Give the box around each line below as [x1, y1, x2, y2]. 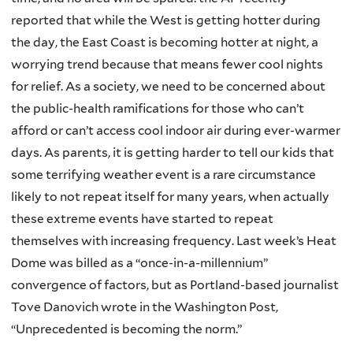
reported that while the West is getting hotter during [11, 13, 321, 28]
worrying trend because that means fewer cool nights [11, 57, 323, 72]
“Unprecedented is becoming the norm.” [11, 321, 242, 337]
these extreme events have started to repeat [11, 211, 273, 227]
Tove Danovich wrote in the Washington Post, [11, 299, 278, 315]
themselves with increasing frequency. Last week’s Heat [11, 233, 336, 249]
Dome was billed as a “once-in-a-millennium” [11, 255, 268, 271]
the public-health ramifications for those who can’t [11, 101, 304, 117]
